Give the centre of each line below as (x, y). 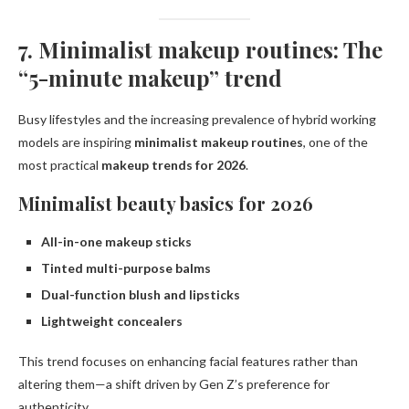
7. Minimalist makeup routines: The (200, 50)
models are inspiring (76, 142)
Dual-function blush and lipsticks (141, 295)
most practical (60, 165)
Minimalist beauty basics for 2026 (166, 204)
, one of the (336, 142)
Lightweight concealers (112, 321)
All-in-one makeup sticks (116, 242)
